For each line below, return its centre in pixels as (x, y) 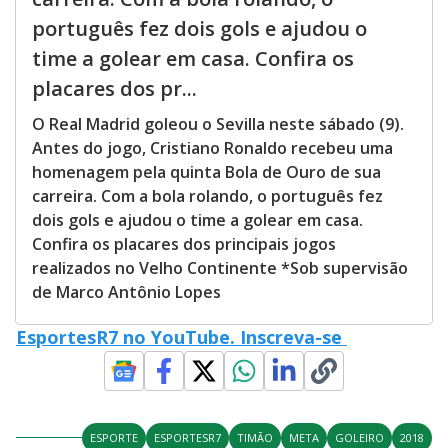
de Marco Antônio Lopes (126, 291)
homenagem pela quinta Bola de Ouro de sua (206, 171)
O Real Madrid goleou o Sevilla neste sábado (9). (218, 123)
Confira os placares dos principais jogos (184, 243)
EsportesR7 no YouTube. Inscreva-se (181, 336)
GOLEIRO (359, 437)
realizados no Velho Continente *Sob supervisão (220, 267)
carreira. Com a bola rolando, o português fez (207, 195)
